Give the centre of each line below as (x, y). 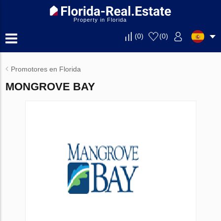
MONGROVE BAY (51, 87)
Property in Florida (100, 20)
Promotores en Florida (46, 69)
